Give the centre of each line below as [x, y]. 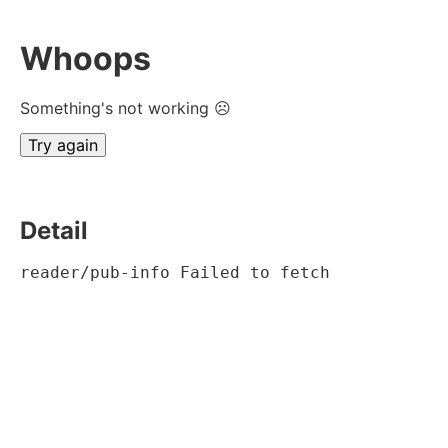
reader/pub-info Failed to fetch [175, 272]
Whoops [85, 59]
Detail [54, 230]
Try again [63, 144]
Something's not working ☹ [125, 107]
